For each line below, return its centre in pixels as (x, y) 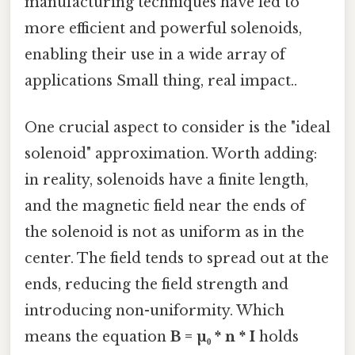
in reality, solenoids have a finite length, (166, 180)
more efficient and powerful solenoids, (163, 29)
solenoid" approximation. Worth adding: (171, 154)
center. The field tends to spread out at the (177, 259)
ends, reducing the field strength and (157, 285)
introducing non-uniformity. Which (155, 311)
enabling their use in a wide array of (155, 55)
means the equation (97, 337)
